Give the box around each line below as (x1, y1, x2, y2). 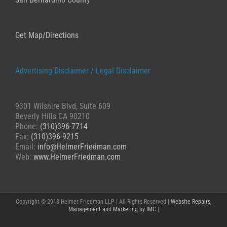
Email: (15, 141, 37, 152)
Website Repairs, (171, 198, 211, 205)
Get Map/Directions (15, 30, 79, 40)
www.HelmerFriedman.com (33, 152, 121, 162)
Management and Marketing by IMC (68, 205, 156, 213)
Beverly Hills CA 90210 (15, 111, 90, 121)
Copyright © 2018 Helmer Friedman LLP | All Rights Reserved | (16, 198, 171, 205)
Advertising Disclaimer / (15, 65, 94, 75)
